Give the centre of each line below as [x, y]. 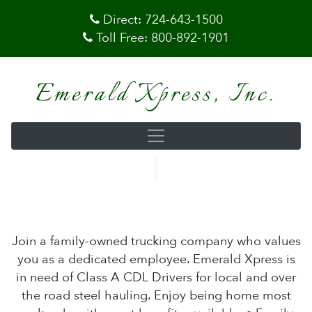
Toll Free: [122, 38]
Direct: [122, 19]
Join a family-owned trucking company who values [156, 241]
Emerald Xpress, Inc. [156, 95]
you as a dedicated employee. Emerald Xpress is [156, 259]
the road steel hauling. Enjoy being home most [156, 296]
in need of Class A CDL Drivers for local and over [156, 278]
